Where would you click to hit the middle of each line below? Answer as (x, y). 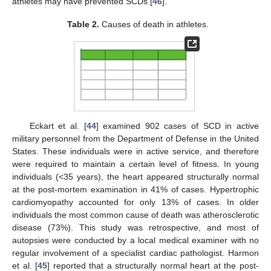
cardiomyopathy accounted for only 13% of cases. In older (135, 202)
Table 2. (83, 24)
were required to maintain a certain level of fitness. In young (135, 164)
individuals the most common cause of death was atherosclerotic (135, 214)
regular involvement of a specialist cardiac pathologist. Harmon (135, 253)
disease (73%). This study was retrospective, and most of (135, 227)
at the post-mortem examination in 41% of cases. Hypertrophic (135, 189)
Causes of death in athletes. (154, 24)
